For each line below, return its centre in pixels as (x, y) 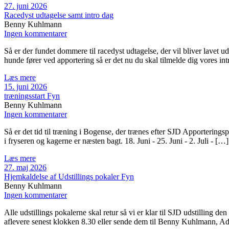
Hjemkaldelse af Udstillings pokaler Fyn (69, 177)
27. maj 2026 (25, 168)
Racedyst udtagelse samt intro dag (59, 15)
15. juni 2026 (26, 87)
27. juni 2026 (26, 6)
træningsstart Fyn (32, 96)
